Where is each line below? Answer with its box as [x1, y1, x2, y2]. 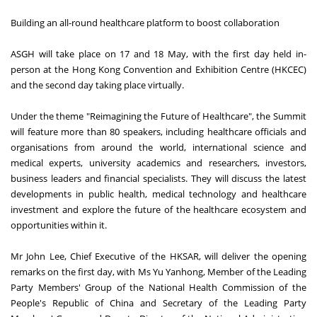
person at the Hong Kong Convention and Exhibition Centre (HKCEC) [11, 62, 306, 76]
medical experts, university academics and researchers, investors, [11, 156, 306, 169]
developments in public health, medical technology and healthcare [11, 187, 306, 200]
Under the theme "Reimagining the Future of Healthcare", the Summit [11, 109, 306, 122]
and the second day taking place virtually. [11, 78, 184, 91]
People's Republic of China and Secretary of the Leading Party [11, 296, 306, 309]
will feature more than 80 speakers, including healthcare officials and [11, 125, 306, 138]
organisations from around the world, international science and [11, 140, 306, 154]
